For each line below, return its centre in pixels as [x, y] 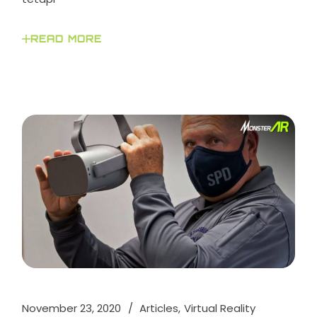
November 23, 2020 [72, 308]
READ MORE [66, 39]
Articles [159, 308]
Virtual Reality [220, 308]
